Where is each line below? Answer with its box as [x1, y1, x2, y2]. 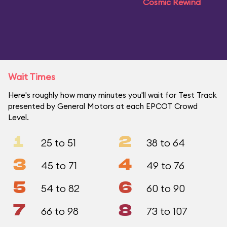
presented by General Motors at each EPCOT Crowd [8, 101, 198, 111]
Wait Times [8, 71, 55, 83]
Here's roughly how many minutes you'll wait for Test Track [8, 90, 217, 100]
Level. [8, 112, 29, 122]
